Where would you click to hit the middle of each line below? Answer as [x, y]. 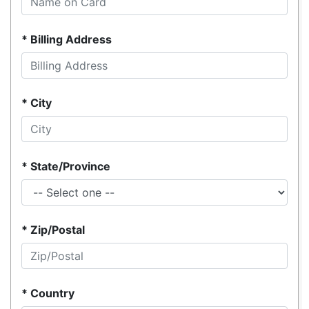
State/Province [70, 167]
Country [52, 293]
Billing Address [71, 40]
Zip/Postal [58, 230]
